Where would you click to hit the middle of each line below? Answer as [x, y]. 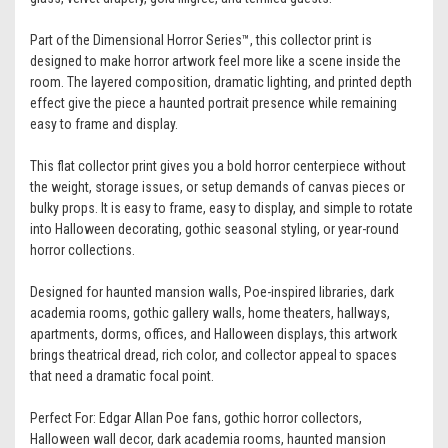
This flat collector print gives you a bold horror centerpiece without [218, 166]
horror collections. [82, 250]
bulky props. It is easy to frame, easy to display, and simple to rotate [221, 208]
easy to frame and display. [104, 124]
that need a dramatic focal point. [122, 376]
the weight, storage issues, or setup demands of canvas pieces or [217, 187]
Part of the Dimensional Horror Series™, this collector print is [201, 40]
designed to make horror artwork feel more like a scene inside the [215, 61]
